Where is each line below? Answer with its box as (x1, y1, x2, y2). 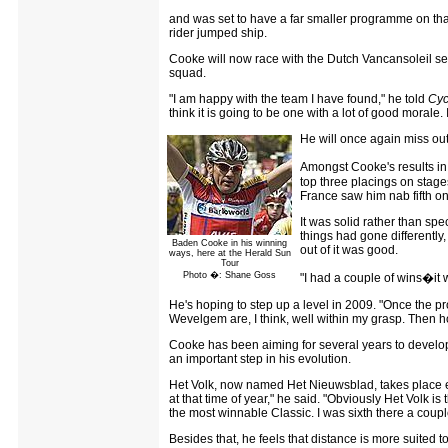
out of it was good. (300, 242, 398, 257)
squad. (169, 65, 206, 80)
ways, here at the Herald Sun (168, 247, 291, 258)
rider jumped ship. (169, 25, 267, 40)
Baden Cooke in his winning (172, 237, 287, 248)
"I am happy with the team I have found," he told (169, 91, 428, 106)
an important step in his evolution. (169, 351, 351, 366)
